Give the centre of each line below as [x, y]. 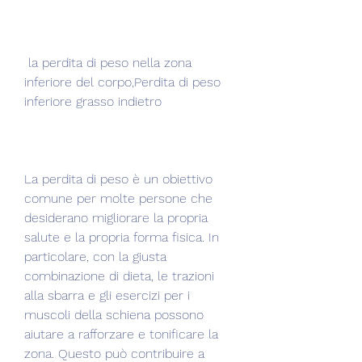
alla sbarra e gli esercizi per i [107, 295]
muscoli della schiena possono [114, 314]
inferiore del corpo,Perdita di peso [122, 82]
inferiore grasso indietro [93, 101]
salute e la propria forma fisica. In [122, 237]
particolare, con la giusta [95, 256]
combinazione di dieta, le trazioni [119, 276]
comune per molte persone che [118, 198]
